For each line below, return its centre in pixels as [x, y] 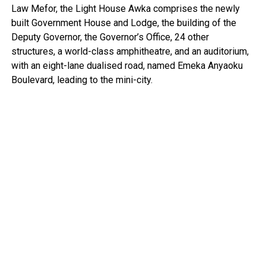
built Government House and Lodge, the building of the [123, 23]
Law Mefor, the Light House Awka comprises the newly [125, 8]
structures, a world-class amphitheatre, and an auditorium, [130, 51]
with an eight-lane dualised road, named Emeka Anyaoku [127, 65]
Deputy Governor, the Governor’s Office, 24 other [110, 37]
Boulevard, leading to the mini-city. [82, 80]
